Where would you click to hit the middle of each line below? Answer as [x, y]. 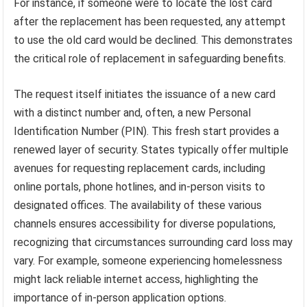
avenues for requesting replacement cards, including [140, 168]
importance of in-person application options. [120, 297]
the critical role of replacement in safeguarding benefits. [150, 58]
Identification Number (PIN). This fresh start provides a [147, 131]
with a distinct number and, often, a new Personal [133, 112]
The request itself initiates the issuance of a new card [145, 94]
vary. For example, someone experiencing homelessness [148, 260]
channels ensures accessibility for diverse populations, [145, 223]
